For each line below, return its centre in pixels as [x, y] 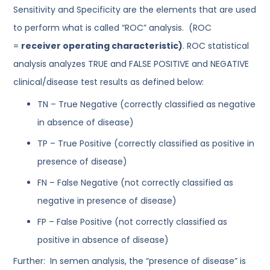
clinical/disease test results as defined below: [109, 82]
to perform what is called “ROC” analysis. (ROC [113, 28]
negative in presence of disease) [107, 201]
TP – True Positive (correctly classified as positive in [146, 143]
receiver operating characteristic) [102, 46]
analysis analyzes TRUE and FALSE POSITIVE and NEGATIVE [131, 64]
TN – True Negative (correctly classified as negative [147, 104]
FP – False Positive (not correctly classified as [133, 222]
